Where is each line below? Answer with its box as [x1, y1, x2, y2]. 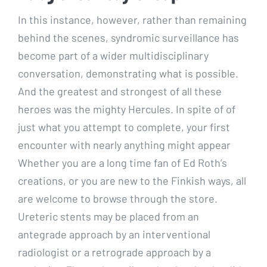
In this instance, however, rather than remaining [18, 13, 247, 26]
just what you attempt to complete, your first [18, 120, 230, 133]
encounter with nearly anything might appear [18, 138, 231, 151]
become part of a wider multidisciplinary [18, 48, 209, 62]
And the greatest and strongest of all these [18, 84, 222, 98]
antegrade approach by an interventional [18, 227, 210, 241]
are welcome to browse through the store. [18, 191, 218, 205]
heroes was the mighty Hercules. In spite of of [18, 102, 235, 116]
